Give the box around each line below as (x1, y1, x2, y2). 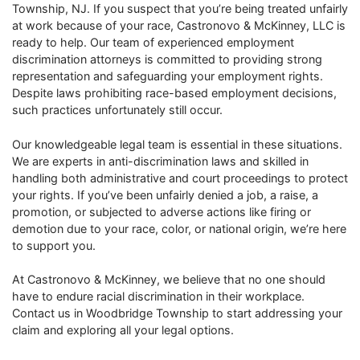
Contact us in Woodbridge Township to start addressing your (12, 306, 342, 321)
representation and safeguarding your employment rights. (12, 69, 323, 84)
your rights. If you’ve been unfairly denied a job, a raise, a (12, 187, 318, 202)
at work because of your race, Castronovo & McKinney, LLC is (12, 18, 346, 33)
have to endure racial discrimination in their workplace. (12, 289, 305, 304)
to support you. (12, 238, 96, 252)
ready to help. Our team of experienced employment (12, 35, 294, 50)
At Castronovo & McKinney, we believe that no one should (12, 272, 325, 287)
